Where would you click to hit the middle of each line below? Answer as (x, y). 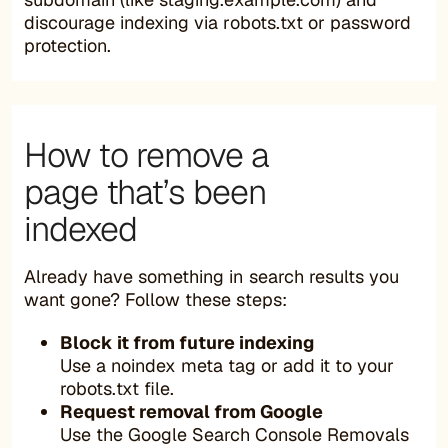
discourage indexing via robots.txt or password (217, 22)
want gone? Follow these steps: (155, 299)
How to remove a (146, 154)
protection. (68, 45)
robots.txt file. (117, 388)
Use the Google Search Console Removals (234, 434)
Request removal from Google (191, 411)
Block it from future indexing (187, 342)
